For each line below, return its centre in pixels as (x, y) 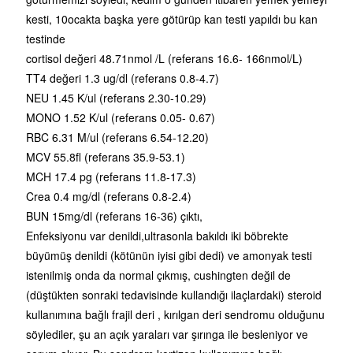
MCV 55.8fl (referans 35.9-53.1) (106, 156)
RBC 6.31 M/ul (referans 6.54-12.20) (117, 137)
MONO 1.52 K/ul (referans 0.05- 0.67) (121, 117)
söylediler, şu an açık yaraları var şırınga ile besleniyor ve (167, 334)
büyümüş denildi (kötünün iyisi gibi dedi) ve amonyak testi (169, 255)
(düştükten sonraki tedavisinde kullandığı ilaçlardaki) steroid (174, 294)
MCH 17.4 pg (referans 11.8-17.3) (111, 176)
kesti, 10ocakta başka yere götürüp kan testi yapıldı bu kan (172, 19)
